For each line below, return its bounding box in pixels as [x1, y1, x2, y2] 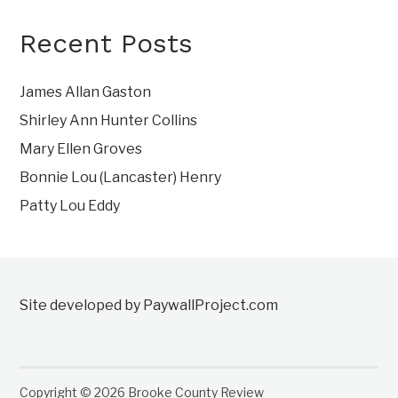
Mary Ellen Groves [20, 140, 143, 158]
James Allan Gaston [20, 84, 152, 101]
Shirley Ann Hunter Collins [20, 112, 198, 130]
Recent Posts [20, 28, 194, 60]
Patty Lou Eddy [20, 197, 121, 215]
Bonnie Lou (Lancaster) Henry [20, 169, 222, 187]
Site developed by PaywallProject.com [20, 297, 279, 314]
